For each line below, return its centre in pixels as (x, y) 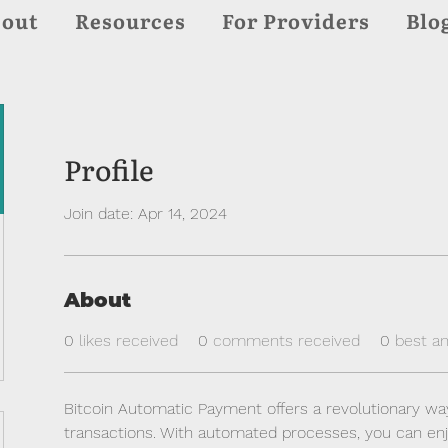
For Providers (295, 22)
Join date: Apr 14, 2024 (145, 213)
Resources (130, 22)
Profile (109, 171)
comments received (286, 340)
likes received (128, 340)
